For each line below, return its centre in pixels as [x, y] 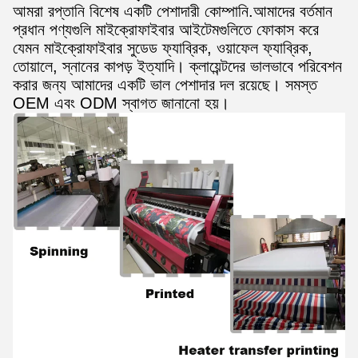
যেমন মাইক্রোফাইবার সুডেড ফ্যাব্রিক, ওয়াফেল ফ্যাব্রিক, [163, 48]
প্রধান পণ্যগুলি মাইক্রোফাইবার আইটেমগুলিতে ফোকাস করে [166, 29]
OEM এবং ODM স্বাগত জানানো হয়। [121, 103]
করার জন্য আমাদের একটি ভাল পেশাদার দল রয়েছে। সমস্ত [165, 84]
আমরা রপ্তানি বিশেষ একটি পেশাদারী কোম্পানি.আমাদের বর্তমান [173, 11]
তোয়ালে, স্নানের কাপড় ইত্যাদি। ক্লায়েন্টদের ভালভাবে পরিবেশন [177, 66]
